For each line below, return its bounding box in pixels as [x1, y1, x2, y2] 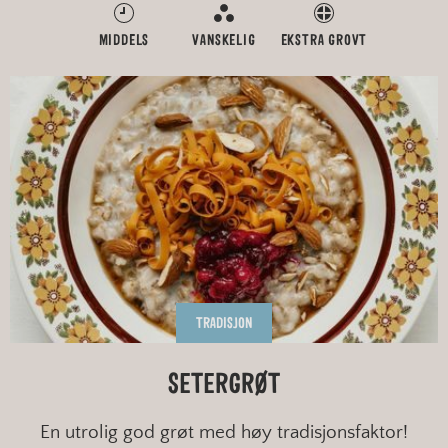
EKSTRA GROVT [280, 32, 368, 48]
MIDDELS [98, 32, 150, 48]
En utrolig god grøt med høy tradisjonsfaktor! [40, 422, 408, 444]
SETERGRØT [168, 371, 280, 400]
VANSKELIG [192, 32, 256, 48]
